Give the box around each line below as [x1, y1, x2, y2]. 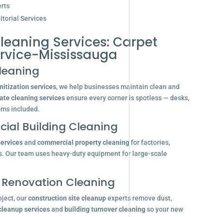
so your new [145, 205, 183, 213]
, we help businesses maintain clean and [56, 83, 180, 91]
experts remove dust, [106, 194, 172, 202]
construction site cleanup [28, 194, 106, 202]
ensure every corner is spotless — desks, [64, 94, 189, 102]
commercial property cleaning [37, 139, 129, 146]
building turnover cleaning [64, 205, 145, 213]
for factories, [129, 139, 170, 146]
